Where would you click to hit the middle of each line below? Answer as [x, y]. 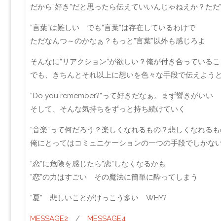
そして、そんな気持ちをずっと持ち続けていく [108, 109]
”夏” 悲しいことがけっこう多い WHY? [98, 198]
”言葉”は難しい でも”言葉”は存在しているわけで [112, 27]
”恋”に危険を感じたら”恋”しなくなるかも [98, 164]
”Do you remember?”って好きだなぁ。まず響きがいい [121, 95]
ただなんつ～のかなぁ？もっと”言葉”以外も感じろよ [117, 41]
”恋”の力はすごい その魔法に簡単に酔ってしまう [114, 177]
